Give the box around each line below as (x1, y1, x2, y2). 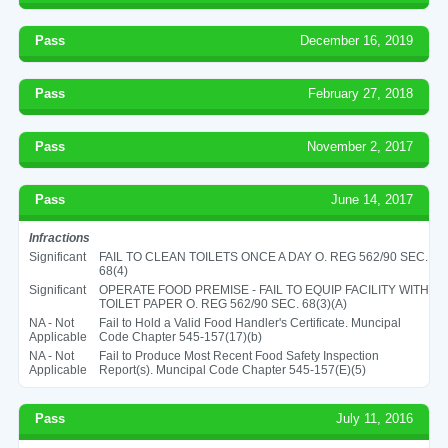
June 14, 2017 (331, 191, 414, 207)
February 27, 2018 (308, 85, 414, 101)
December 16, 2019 (300, 32, 414, 48)
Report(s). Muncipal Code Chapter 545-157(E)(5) (98, 362, 366, 377)
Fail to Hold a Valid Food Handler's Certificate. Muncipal (98, 315, 401, 330)
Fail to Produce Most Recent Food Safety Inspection (98, 348, 379, 363)
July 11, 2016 (336, 410, 414, 426)
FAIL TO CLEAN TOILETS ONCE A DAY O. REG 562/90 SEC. (98, 249, 428, 264)
